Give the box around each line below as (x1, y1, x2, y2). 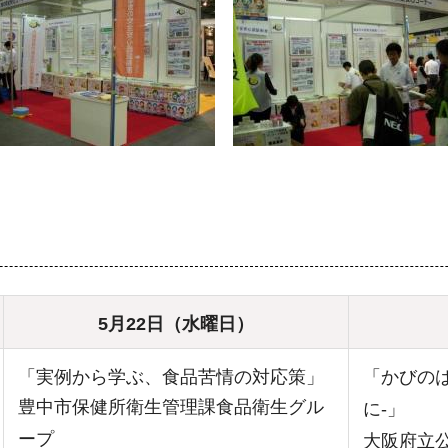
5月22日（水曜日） (98, 313, 254, 334)
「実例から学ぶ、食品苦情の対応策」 (18, 366, 324, 387)
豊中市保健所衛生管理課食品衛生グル (18, 396, 324, 417)
